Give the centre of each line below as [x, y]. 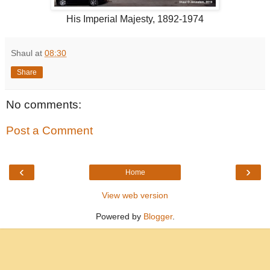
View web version [135, 195]
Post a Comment [49, 131]
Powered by [119, 216]
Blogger [158, 216]
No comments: [44, 104]
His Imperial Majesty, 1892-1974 [135, 19]
